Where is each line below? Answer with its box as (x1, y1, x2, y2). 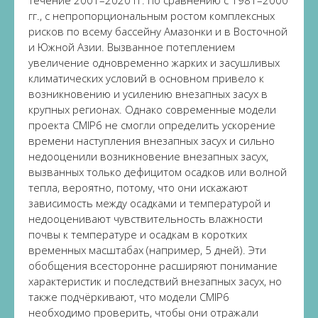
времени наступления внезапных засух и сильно (28, 133, 275, 148)
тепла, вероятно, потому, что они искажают (28, 180, 248, 194)
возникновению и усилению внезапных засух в (28, 87, 268, 101)
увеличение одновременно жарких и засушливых (28, 55, 280, 70)
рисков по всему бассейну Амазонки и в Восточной (28, 24, 287, 38)
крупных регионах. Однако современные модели (28, 102, 276, 116)
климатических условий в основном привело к (28, 71, 264, 85)
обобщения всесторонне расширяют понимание (28, 258, 278, 273)
